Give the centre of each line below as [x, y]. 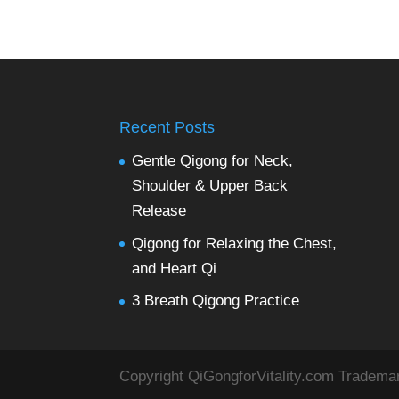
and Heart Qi [175, 268]
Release [159, 211]
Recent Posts [167, 128]
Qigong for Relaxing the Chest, [235, 243]
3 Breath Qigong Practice [216, 301]
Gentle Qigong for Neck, [213, 161]
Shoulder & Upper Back [210, 186]
